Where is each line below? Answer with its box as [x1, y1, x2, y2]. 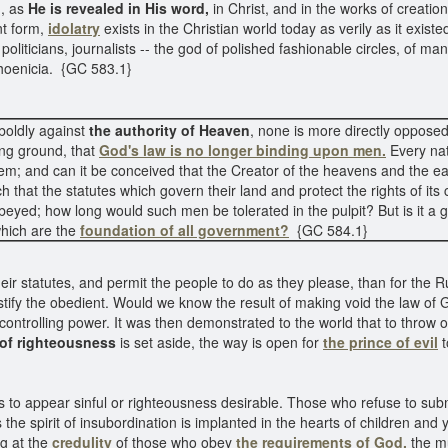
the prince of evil [323, 332, 438, 352]
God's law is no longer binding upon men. [99, 140, 386, 160]
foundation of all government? [80, 220, 289, 240]
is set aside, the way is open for [116, 332, 323, 352]
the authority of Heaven [89, 120, 250, 140]
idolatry [48, 18, 100, 38]
